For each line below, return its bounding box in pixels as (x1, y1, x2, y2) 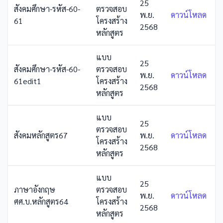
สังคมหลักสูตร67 (14, 130, 68, 140)
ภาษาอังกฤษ (14, 184, 55, 195)
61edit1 (14, 76, 41, 86)
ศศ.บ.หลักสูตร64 (14, 196, 68, 207)
